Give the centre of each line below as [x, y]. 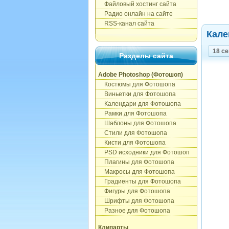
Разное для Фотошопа [134, 211]
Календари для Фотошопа [140, 104]
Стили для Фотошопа [133, 133]
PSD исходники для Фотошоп [144, 152]
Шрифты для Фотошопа [136, 201]
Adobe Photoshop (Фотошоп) [141, 75]
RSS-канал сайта [126, 24]
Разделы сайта [146, 56]
